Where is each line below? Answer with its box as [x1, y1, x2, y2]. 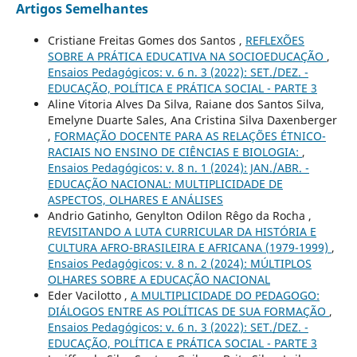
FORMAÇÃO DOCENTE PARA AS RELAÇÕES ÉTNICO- [53, 127, 326, 143]
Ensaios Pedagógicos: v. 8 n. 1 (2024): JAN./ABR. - [47, 159, 309, 175]
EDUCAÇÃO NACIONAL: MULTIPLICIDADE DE [47, 175, 283, 191]
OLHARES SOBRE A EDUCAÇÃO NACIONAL [47, 271, 270, 287]
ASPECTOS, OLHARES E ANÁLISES [47, 191, 223, 207]
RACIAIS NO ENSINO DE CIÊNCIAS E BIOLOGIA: [47, 143, 302, 159]
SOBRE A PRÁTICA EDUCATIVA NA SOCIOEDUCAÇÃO [47, 48, 327, 64]
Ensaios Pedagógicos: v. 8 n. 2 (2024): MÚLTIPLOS [47, 255, 312, 271]
